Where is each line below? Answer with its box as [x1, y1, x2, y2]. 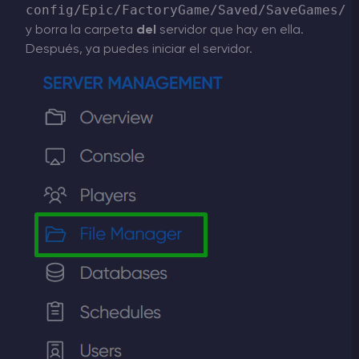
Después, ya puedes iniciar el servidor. [26, 42, 252, 56]
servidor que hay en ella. [156, 23, 304, 37]
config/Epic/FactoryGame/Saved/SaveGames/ [26, 2, 346, 18]
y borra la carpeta [26, 23, 136, 37]
